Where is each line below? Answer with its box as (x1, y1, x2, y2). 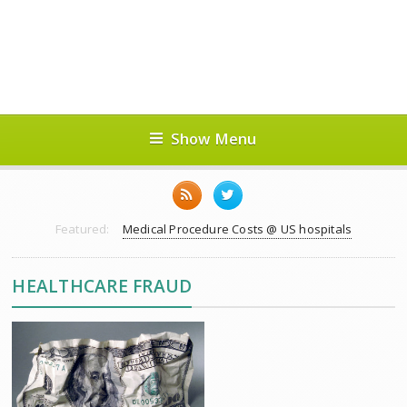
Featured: (55, 221, 110, 237)
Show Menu (170, 128, 257, 149)
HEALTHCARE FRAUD (12, 273, 193, 298)
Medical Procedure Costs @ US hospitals (122, 221, 352, 237)
